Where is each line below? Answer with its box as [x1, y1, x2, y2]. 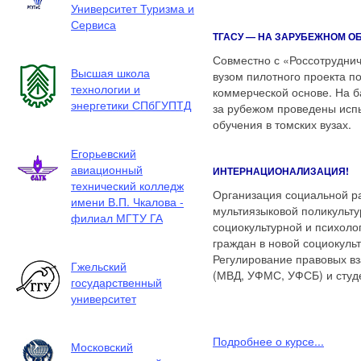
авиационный [71, 161, 143, 177]
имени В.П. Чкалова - [71, 193, 184, 210]
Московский [71, 338, 133, 355]
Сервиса [71, 16, 116, 32]
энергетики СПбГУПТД [71, 97, 191, 113]
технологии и [71, 81, 140, 97]
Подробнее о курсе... [213, 333, 324, 349]
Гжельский [71, 258, 127, 274]
